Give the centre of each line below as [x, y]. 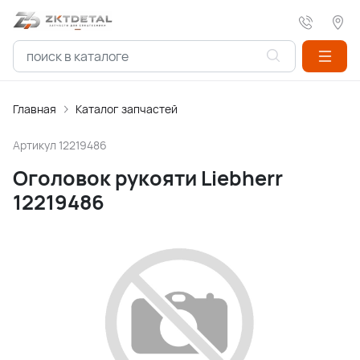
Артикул [36, 145]
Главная [35, 109]
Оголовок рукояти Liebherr [148, 178]
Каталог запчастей [127, 109]
